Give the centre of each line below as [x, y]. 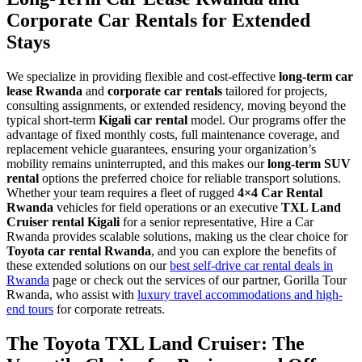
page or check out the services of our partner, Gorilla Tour [198, 280]
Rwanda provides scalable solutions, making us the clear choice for [177, 236]
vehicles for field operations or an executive [167, 207]
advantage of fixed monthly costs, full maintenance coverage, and [173, 134]
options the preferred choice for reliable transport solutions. [190, 178]
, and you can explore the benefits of [244, 250]
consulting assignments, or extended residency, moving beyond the [176, 105]
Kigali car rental [143, 120]
